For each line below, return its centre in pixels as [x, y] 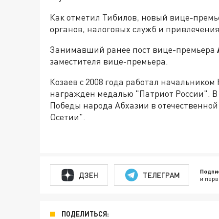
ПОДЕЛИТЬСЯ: [85, 214]
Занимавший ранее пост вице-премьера [133, 49]
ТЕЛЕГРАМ [161, 175]
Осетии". [68, 117]
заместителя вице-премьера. [109, 61]
